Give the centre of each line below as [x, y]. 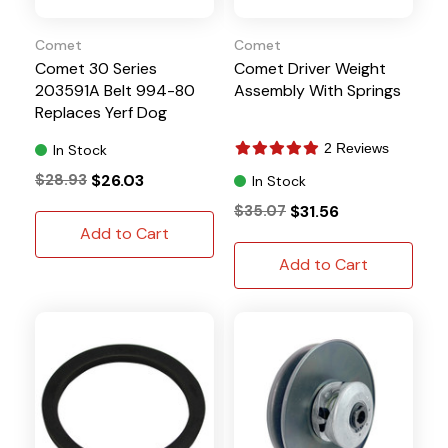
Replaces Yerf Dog [101, 112]
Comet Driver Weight [310, 68]
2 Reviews [356, 147]
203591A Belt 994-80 [115, 90]
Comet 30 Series [96, 68]
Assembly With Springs [317, 90]
